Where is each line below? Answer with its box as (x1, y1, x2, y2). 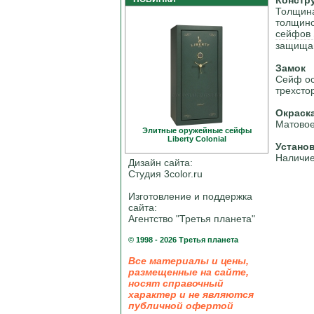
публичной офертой (128, 300, 233, 311)
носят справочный (128, 278, 224, 289)
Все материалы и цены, (128, 255, 249, 266)
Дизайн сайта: (128, 157, 193, 168)
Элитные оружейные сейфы (142, 126, 252, 135)
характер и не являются (128, 289, 254, 300)
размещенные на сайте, (128, 266, 249, 278)
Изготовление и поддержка (128, 191, 252, 202)
